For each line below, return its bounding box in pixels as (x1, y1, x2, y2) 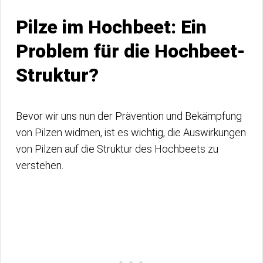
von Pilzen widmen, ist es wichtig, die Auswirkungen (16, 126, 246, 139)
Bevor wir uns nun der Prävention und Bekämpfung (16, 109, 242, 122)
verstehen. (16, 159, 63, 171)
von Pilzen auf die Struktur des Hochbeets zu (16, 142, 218, 155)
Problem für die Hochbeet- (16, 39, 245, 62)
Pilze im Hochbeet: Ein (16, 15, 207, 38)
